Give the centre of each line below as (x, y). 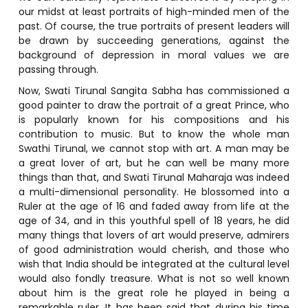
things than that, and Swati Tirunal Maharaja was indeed (154, 177)
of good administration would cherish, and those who (154, 249)
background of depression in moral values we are (154, 55)
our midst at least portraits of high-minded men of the (154, 11)
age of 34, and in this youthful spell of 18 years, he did (154, 220)
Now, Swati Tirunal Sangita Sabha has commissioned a (154, 90)
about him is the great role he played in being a (154, 293)
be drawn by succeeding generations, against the (154, 40)
